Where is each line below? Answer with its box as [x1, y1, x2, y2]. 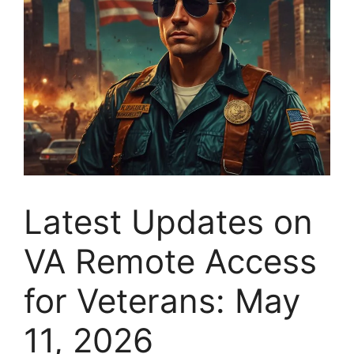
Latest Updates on [24, 201, 313, 242]
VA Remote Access [24, 241, 317, 281]
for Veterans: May [24, 281, 300, 321]
